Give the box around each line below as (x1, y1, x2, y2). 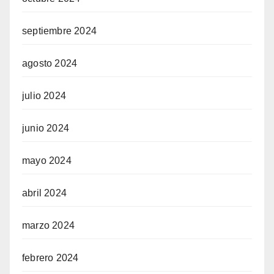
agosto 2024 (22, 58, 78, 68)
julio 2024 (22, 91, 66, 101)
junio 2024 (22, 123, 69, 133)
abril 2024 (22, 188, 67, 198)
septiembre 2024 (22, 26, 97, 36)
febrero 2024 (22, 253, 79, 263)
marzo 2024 (22, 220, 75, 231)
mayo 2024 (22, 155, 72, 166)
